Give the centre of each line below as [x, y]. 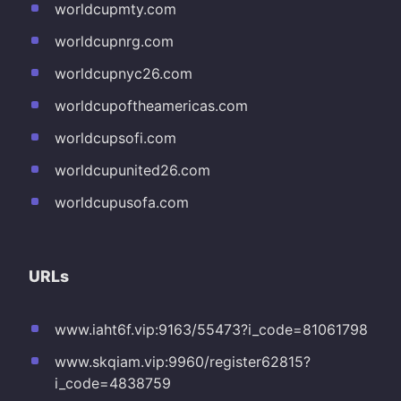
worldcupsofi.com [115, 137]
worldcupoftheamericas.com [151, 105]
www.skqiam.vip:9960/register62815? [182, 361]
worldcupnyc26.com [123, 73]
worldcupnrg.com [114, 41]
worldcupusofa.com [121, 202]
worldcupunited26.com [132, 170]
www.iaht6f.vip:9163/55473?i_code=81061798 [211, 329]
